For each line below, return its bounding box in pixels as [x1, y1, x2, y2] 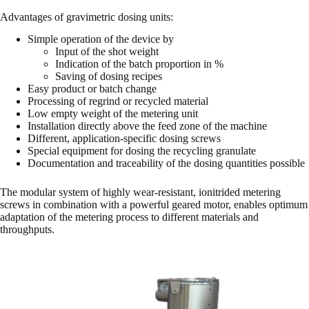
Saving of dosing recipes [55, 70, 162, 83]
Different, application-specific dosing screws [28, 132, 221, 145]
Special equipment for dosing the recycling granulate [28, 145, 256, 157]
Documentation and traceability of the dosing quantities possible [28, 157, 305, 170]
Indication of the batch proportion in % [55, 58, 223, 70]
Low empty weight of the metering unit [28, 108, 198, 120]
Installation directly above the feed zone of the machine [28, 120, 267, 132]
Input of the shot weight [55, 46, 159, 58]
